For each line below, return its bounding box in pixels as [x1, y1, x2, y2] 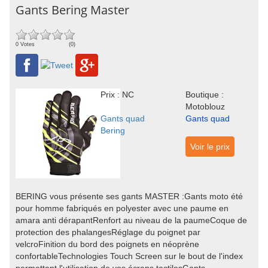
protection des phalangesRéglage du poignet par [16, 227, 200, 237]
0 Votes [16, 41, 35, 47]
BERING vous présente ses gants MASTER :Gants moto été [16, 191, 243, 201]
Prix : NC [100, 90, 134, 99]
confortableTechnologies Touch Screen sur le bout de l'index [16, 251, 243, 261]
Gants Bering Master [16, 2, 129, 18]
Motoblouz [185, 102, 225, 111]
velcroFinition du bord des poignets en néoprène [16, 239, 199, 249]
